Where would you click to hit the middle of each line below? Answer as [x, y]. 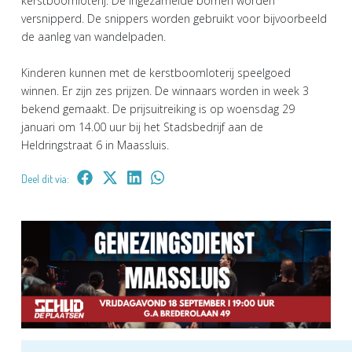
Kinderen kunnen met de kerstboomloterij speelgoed [156, 73]
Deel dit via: [45, 179]
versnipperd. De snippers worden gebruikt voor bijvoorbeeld [174, 19]
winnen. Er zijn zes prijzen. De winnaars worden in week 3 [165, 91]
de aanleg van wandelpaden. [93, 37]
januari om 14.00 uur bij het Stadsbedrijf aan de [142, 127]
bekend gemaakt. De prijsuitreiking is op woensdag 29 [158, 109]
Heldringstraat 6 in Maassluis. [95, 145]
